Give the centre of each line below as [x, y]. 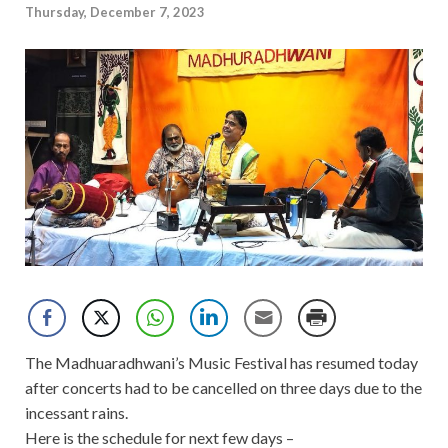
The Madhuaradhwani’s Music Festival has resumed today [221, 362]
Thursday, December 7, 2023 [115, 12]
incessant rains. [76, 412]
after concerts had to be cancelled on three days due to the [223, 387]
